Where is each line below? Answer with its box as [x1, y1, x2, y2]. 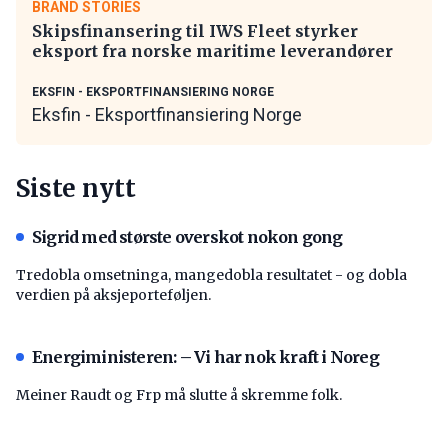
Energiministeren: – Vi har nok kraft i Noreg [32, 346, 379, 367]
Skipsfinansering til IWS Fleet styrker [32, 20, 358, 41]
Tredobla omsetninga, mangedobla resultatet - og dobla [16, 265, 407, 284]
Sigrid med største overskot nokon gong [32, 226, 343, 247]
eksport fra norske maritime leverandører [32, 40, 393, 61]
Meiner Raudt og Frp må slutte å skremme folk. [16, 385, 342, 404]
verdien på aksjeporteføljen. [16, 285, 211, 304]
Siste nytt [16, 172, 136, 204]
